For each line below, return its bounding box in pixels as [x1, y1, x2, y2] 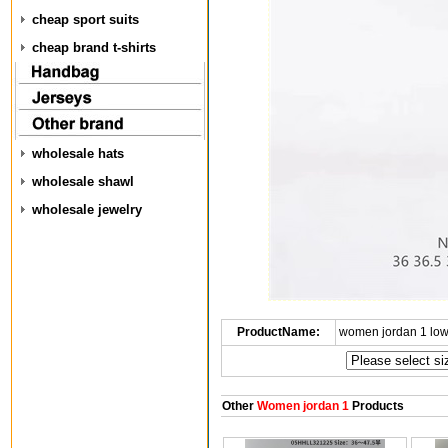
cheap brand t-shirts [32, 40, 156, 55]
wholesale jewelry [32, 202, 142, 217]
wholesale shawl [32, 174, 134, 189]
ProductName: [236, 325, 320, 339]
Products [348, 399, 404, 413]
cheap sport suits [32, 12, 139, 27]
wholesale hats [32, 146, 124, 161]
